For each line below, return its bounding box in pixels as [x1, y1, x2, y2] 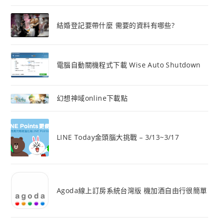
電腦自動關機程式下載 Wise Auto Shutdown [56, 60, 201, 70]
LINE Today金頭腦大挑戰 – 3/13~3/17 [56, 132, 179, 142]
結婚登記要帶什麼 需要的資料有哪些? [56, 20, 175, 30]
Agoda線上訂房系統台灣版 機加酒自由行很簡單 [56, 185, 207, 195]
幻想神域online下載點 [56, 93, 128, 103]
